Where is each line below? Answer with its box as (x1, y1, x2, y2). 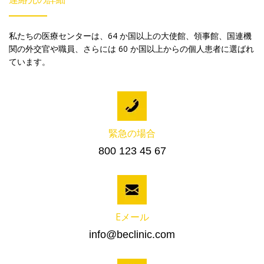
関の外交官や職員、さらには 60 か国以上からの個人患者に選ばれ (9, 43, 254, 55)
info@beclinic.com (89, 229, 175, 241)
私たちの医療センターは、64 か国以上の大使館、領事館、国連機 (9, 30, 252, 42)
